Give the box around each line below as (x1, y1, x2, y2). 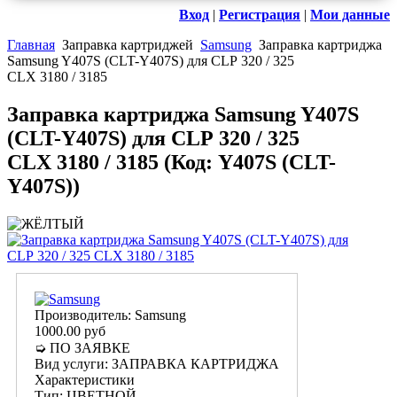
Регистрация (219, 7, 300, 23)
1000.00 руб (35, 323, 105, 339)
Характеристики (35, 372, 135, 388)
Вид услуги (35, 356, 105, 372)
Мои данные (310, 7, 390, 23)
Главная (7, 37, 55, 53)
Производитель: (35, 307, 135, 323)
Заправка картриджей (62, 37, 193, 53)
